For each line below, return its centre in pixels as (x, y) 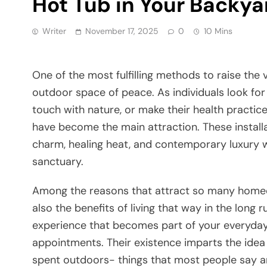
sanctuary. (58, 161)
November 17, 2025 (122, 31)
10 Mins (218, 31)
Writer (54, 31)
